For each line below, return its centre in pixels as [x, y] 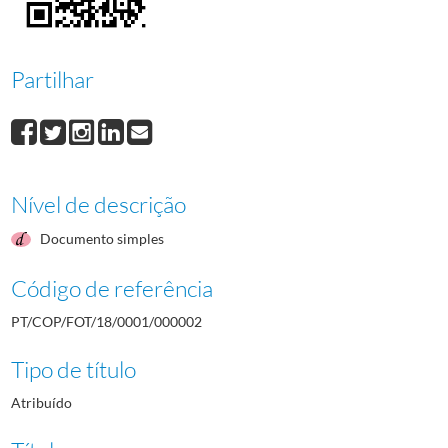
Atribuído [41, 402]
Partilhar [52, 79]
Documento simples [101, 238]
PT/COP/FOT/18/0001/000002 [106, 321]
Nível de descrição [98, 203]
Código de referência [111, 287]
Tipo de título [73, 368]
